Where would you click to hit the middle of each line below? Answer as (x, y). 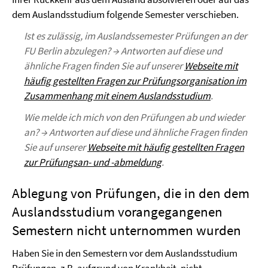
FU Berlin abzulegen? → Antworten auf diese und (123, 51)
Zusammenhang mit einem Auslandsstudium (117, 96)
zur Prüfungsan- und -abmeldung (93, 162)
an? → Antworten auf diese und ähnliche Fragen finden (135, 132)
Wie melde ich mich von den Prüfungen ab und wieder (134, 117)
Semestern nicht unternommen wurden (127, 230)
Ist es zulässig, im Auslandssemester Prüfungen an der (135, 36)
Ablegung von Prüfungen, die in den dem (131, 193)
